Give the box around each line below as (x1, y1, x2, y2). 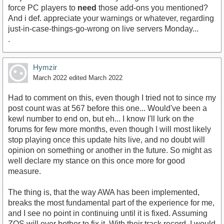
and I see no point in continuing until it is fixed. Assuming (8, 208, 207, 217)
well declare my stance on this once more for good (8, 156, 185, 165)
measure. (8, 166, 41, 175)
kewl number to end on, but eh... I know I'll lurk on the (8, 114, 194, 123)
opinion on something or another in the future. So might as (8, 145, 212, 154)
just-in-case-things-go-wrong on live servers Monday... (8, 24, 198, 33)
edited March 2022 (69, 73, 122, 81)
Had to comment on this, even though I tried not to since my (8, 93, 216, 102)
